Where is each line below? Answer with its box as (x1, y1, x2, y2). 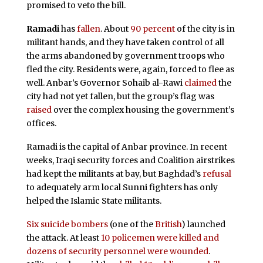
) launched (181, 218, 225, 230)
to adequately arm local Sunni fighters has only (26, 181, 218, 193)
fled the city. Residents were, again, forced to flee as (26, 64, 234, 75)
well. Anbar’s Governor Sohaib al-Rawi (26, 77, 184, 89)
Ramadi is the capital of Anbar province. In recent (26, 141, 227, 152)
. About (100, 23, 130, 35)
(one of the (107, 218, 155, 230)
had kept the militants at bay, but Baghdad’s (26, 168, 203, 179)
